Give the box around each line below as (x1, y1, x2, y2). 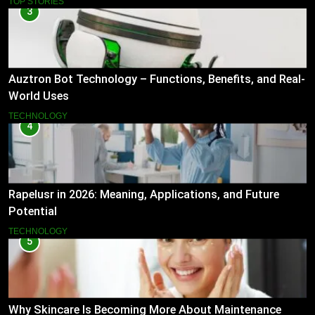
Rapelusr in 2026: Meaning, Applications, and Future (8, 188, 279, 202)
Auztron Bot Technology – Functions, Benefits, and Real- (8, 72, 305, 86)
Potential (8, 205, 57, 219)
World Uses (8, 89, 69, 103)
